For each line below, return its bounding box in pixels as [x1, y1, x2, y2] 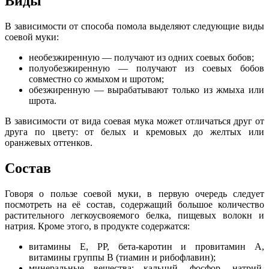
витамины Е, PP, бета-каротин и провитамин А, [29, 241, 264, 252]
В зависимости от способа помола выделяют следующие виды [5, 21, 264, 32]
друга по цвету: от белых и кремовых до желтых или [5, 127, 264, 138]
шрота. [29, 95, 56, 106]
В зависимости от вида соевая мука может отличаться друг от [5, 116, 264, 127]
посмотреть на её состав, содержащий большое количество [5, 199, 264, 210]
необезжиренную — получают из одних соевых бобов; [29, 52, 254, 63]
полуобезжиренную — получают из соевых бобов [29, 63, 264, 74]
